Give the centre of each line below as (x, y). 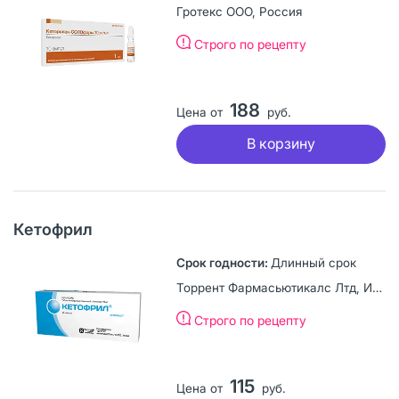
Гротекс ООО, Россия (239, 11)
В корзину (281, 144)
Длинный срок (313, 262)
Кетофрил (53, 229)
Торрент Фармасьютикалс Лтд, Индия (377, 287)
